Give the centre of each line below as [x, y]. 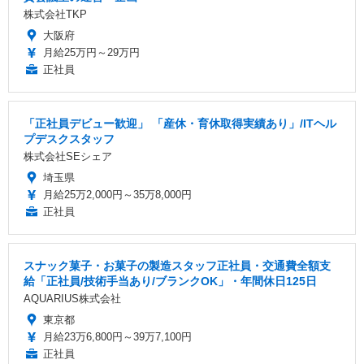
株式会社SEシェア [68, 156]
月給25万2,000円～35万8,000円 [117, 194]
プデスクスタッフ [69, 139]
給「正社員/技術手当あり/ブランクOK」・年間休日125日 [170, 281]
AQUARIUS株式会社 [72, 298]
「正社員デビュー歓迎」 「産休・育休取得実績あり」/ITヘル [180, 123]
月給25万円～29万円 [91, 52]
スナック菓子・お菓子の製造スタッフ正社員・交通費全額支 [177, 265]
